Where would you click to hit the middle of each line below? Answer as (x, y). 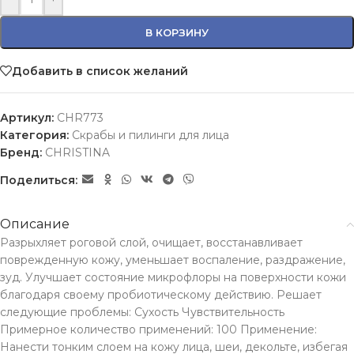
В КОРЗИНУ (177, 32)
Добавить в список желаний (100, 71)
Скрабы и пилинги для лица (151, 135)
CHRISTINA (77, 153)
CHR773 (80, 118)
